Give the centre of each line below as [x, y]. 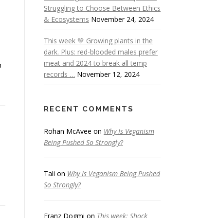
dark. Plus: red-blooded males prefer [101, 52]
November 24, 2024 [122, 19]
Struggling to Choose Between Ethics [102, 8]
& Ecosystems [66, 19]
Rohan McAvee [68, 131]
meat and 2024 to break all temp [95, 63]
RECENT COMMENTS [89, 109]
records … [59, 74]
